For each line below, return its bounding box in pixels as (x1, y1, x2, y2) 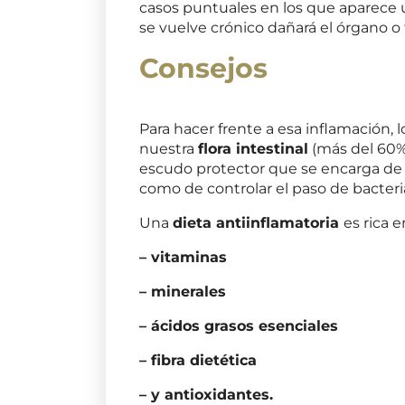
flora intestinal (198, 139, 309, 157)
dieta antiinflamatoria (173, 213, 344, 231)
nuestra (139, 139, 199, 157)
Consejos (139, 51, 268, 85)
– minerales (139, 282, 227, 300)
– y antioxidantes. (139, 385, 274, 403)
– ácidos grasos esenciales (139, 316, 339, 334)
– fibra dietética (139, 351, 258, 369)
